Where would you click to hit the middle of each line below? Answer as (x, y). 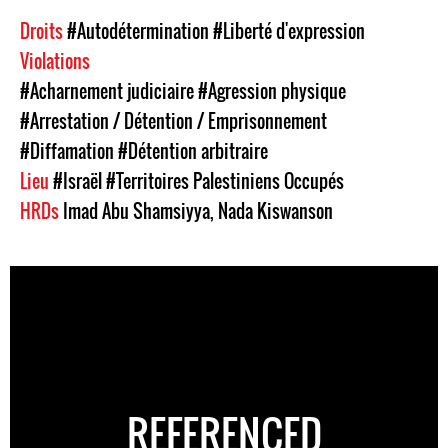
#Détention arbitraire (193, 150)
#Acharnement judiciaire (107, 90)
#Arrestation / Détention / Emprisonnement (173, 120)
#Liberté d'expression (289, 30)
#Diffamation (67, 150)
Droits (43, 30)
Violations (57, 60)
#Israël (77, 180)
